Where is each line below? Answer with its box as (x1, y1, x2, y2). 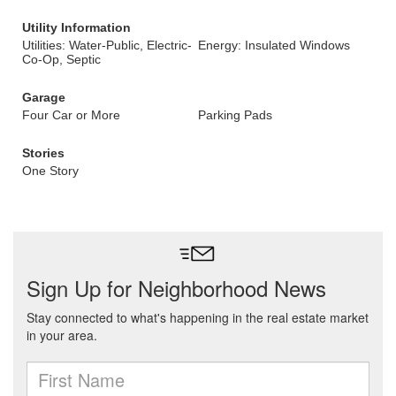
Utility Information (22, 20, 131, 34)
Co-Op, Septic (22, 52, 101, 66)
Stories (22, 146, 65, 160)
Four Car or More (22, 108, 120, 122)
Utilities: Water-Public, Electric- (22, 38, 192, 52)
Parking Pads (198, 108, 272, 122)
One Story (22, 164, 79, 178)
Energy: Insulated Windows (198, 38, 350, 52)
